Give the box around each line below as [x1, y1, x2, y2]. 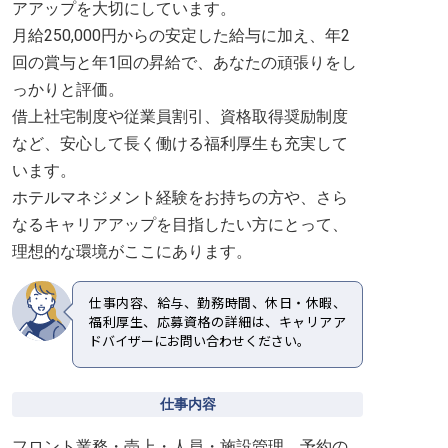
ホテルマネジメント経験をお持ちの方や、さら [12, 188, 348, 207]
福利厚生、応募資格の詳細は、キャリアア [89, 315, 346, 330]
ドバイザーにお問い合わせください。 [89, 334, 310, 349]
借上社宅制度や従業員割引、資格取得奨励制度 [12, 107, 348, 126]
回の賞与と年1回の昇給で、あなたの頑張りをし [12, 53, 357, 72]
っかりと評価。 [12, 80, 124, 99]
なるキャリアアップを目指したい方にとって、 [12, 215, 348, 234]
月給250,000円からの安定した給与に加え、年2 [12, 26, 350, 45]
